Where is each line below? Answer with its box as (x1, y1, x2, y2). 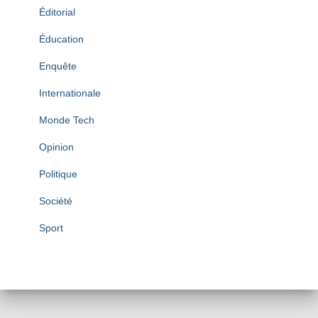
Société (39, 194, 72, 207)
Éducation (39, 33, 84, 45)
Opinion (39, 141, 74, 153)
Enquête (39, 60, 77, 72)
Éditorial (39, 6, 75, 18)
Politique (39, 168, 77, 180)
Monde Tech (39, 114, 94, 126)
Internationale (39, 87, 101, 99)
